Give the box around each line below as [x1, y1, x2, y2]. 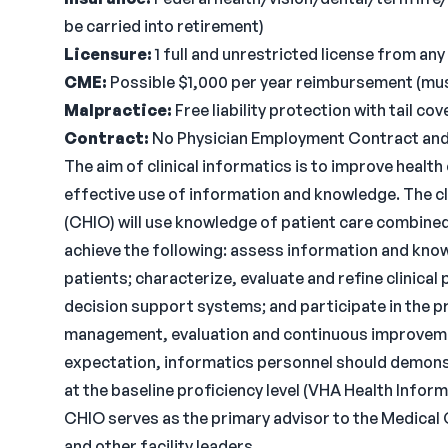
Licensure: [64, 44, 152, 64]
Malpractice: [64, 100, 172, 120]
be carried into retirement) [64, 16, 264, 36]
